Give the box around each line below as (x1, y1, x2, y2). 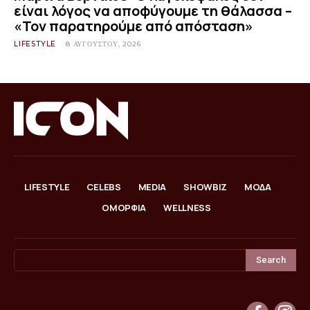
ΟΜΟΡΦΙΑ (102, 201, 147, 214)
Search (256, 254, 286, 265)
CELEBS (86, 180, 121, 193)
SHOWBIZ (183, 180, 228, 193)
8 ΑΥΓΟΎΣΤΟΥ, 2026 (66, 39, 141, 48)
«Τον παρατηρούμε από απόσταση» (14, 16, 253, 35)
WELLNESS (163, 201, 211, 214)
